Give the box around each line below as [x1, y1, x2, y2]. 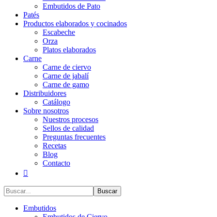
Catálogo [43, 98, 70, 106]
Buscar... [3, 186, 30, 194]
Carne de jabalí [43, 72, 89, 80]
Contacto [43, 159, 70, 167]
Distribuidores [23, 89, 66, 97]
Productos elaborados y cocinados [23, 19, 127, 28]
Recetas [43, 141, 66, 150]
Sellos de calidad [43, 124, 94, 132]
